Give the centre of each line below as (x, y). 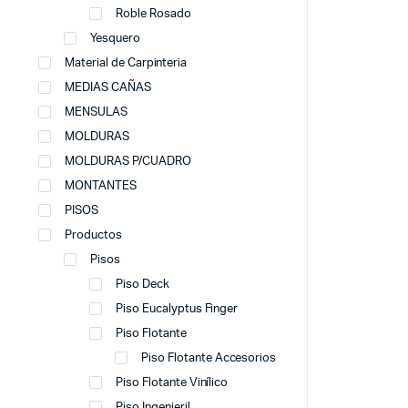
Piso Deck (143, 285)
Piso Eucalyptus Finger (177, 309)
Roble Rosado (153, 14)
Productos (93, 235)
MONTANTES (101, 186)
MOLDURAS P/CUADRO (128, 162)
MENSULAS (96, 112)
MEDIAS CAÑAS (108, 88)
